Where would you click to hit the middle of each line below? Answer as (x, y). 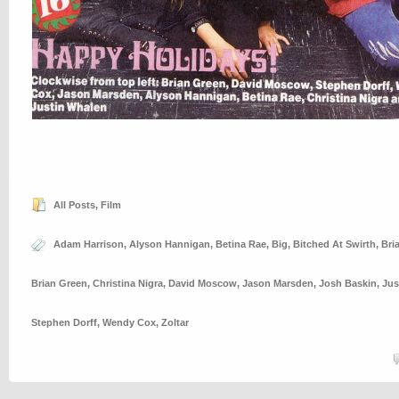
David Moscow (203, 283)
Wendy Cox (129, 322)
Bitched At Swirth (334, 244)
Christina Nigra (128, 283)
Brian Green (59, 283)
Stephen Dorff (64, 322)
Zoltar (175, 322)
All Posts (74, 205)
